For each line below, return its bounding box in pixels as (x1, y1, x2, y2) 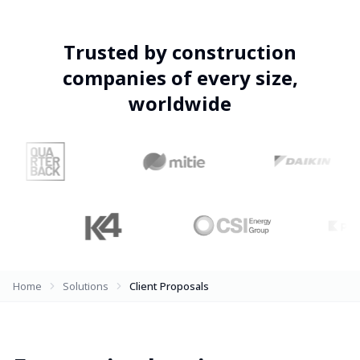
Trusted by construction (63, 39, 297, 66)
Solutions (63, 278, 108, 293)
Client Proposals (129, 278, 209, 293)
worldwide (129, 90, 231, 117)
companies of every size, (62, 64, 298, 92)
